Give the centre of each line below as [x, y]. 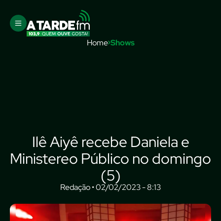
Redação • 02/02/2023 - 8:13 [110, 187]
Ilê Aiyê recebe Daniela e [110, 142]
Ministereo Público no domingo [110, 158]
